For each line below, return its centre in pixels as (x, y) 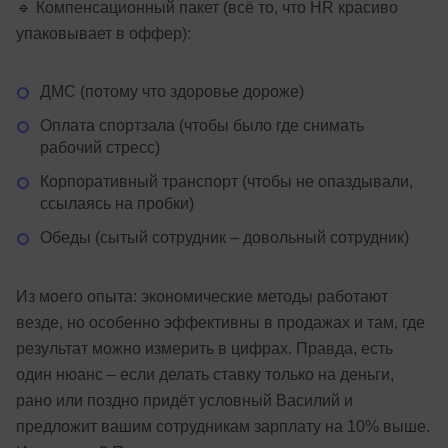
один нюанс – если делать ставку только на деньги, (205, 374)
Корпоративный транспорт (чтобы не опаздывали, (226, 181)
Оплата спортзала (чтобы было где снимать (202, 125)
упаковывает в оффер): (103, 33)
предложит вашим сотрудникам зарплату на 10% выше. (223, 426)
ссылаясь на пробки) (117, 203)
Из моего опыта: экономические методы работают (202, 296)
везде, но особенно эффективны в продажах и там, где (220, 322)
